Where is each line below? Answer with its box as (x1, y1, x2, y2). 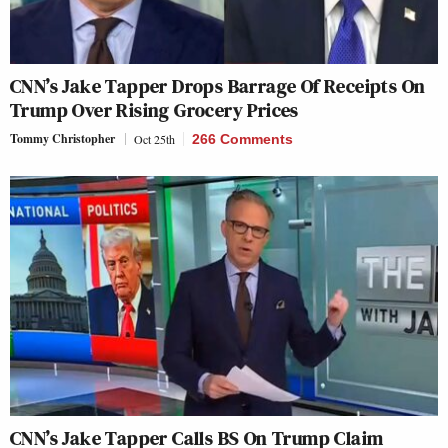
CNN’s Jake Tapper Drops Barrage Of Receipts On (10, 71, 426, 100)
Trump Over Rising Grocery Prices (10, 95, 299, 124)
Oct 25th (134, 130, 175, 147)
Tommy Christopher (10, 129, 115, 147)
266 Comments (192, 130, 293, 147)
